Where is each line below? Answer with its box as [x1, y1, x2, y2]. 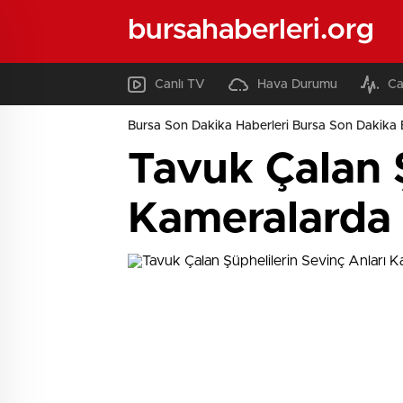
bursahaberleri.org [128, 15, 374, 45]
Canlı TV [155, 77, 205, 91]
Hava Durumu [257, 77, 337, 91]
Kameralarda [128, 198, 391, 241]
